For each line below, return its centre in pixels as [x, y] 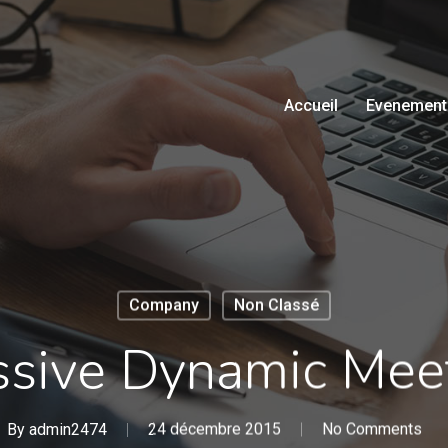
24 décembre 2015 [214, 429]
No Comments [371, 429]
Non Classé [276, 305]
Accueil [311, 105]
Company [163, 305]
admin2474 [67, 429]
